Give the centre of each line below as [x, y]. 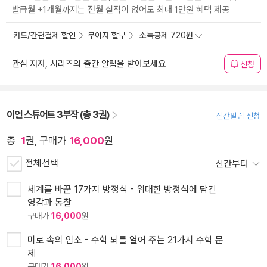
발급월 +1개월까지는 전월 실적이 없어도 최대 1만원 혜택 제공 [121, 10]
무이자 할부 [107, 35]
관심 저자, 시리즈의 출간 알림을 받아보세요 [89, 64]
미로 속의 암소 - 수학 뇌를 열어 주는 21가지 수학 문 [125, 240]
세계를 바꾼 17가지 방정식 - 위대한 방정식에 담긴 [122, 190]
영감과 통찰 [49, 203]
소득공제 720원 [166, 35]
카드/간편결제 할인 [44, 35]
